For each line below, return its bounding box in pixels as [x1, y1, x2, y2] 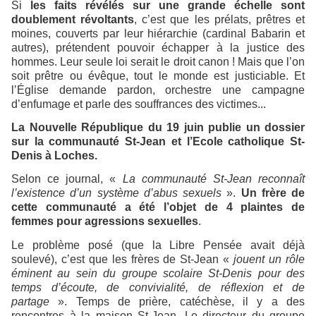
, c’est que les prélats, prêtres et [134, 13, 305, 25]
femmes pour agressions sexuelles [11, 215, 198, 228]
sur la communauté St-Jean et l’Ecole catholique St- [11, 135, 305, 147]
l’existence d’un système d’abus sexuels [11, 187, 221, 200]
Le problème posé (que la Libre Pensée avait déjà [11, 238, 305, 251]
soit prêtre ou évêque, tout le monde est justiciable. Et [11, 69, 305, 82]
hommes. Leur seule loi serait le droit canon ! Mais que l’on [11, 55, 305, 68]
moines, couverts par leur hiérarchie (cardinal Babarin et [11, 27, 305, 39]
